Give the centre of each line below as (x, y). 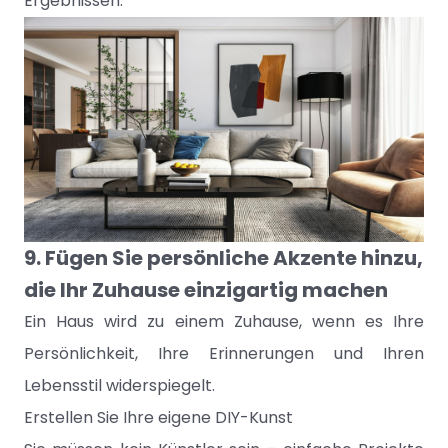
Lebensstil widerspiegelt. (119, 385)
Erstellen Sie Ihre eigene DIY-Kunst (158, 417)
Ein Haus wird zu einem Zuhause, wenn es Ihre (224, 321)
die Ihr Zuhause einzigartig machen (206, 290)
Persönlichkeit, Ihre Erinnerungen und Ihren (224, 353)
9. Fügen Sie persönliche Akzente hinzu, (223, 258)
